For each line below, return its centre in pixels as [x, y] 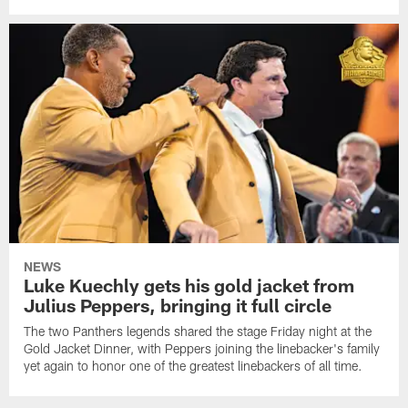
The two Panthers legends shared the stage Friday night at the [198, 331]
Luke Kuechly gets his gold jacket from [189, 285]
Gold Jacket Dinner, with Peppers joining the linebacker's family [202, 348]
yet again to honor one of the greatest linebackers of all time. [194, 365]
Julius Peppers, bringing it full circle [178, 305]
